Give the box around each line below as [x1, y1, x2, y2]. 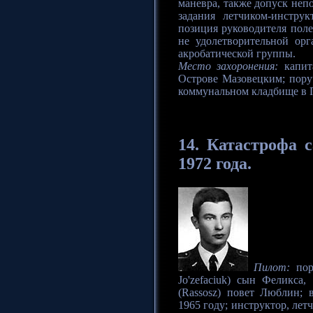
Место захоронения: [178, 60, 279, 73]
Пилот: [254, 261, 291, 273]
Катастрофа [207, 136, 298, 154]
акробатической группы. [178, 48, 296, 60]
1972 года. [178, 154, 252, 173]
